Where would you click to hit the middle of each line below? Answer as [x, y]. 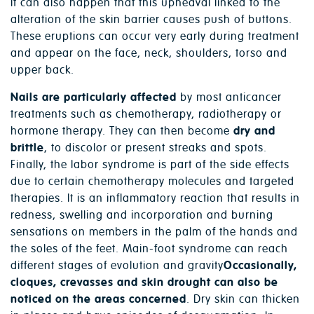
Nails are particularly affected [94, 98]
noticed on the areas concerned [98, 300]
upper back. [42, 70]
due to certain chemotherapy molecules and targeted [152, 182]
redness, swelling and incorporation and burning [142, 216]
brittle [27, 148]
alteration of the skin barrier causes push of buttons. [151, 20]
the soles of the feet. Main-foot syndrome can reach [149, 249]
